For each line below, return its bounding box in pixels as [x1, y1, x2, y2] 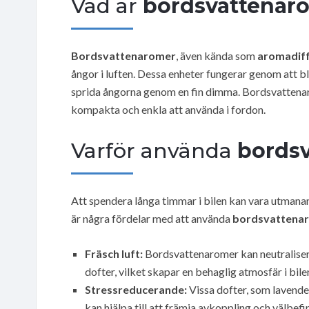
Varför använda [71, 137, 237, 163]
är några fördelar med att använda [71, 211, 232, 225]
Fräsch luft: [85, 246, 143, 260]
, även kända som [176, 48, 257, 62]
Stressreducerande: [85, 282, 187, 296]
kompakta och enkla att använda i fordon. [71, 102, 266, 116]
